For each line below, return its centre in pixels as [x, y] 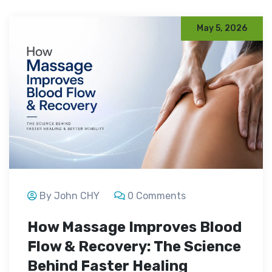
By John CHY [70, 196]
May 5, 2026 [222, 29]
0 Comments [157, 196]
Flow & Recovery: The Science [134, 247]
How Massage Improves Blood [134, 227]
